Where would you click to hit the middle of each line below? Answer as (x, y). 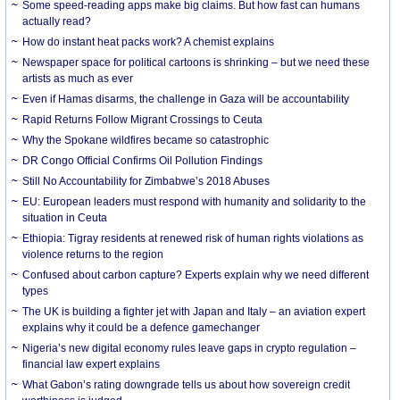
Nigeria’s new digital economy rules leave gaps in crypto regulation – (190, 348)
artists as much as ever (78, 78)
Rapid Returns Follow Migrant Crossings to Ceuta (143, 119)
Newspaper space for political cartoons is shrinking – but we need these (196, 62)
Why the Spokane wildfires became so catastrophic (146, 140)
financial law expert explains (92, 364)
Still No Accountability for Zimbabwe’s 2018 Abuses (146, 181)
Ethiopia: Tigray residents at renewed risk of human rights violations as (193, 238)
